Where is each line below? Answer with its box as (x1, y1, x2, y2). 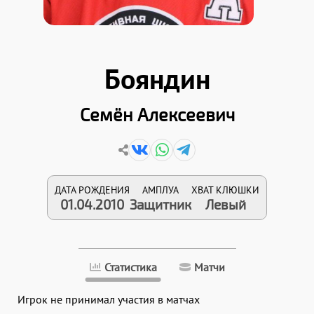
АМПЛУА (142, 183, 179, 196)
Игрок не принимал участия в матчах (18, 292, 200, 306)
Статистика (104, 261, 157, 273)
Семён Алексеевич (79, 104, 235, 125)
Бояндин (104, 60, 210, 97)
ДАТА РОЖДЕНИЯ (55, 183, 130, 196)
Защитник (130, 196, 191, 212)
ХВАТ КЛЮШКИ (191, 183, 259, 196)
